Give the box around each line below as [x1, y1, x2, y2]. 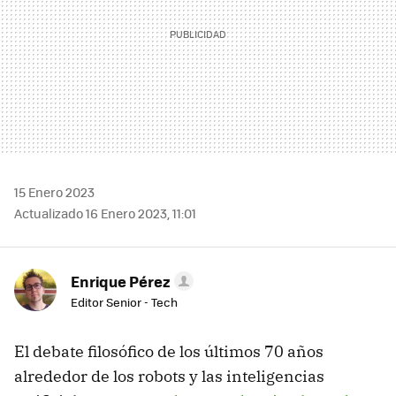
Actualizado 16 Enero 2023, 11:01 [14, 203, 196, 222]
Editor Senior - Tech [71, 293, 178, 310]
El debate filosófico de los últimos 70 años [14, 340, 324, 362]
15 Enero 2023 [14, 182, 95, 201]
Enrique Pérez [71, 270, 171, 292]
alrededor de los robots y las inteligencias [14, 365, 324, 386]
